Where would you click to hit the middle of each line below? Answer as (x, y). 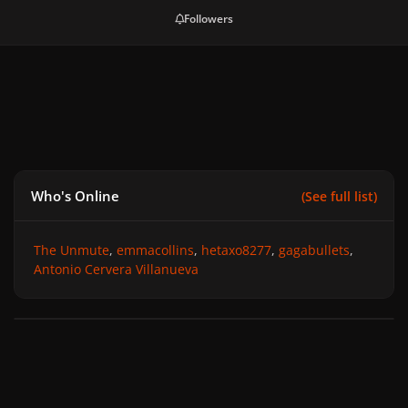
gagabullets (314, 250)
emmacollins (155, 250)
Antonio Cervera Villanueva (116, 270)
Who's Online (76, 196)
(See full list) (339, 196)
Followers (209, 19)
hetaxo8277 (236, 250)
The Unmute (71, 250)
